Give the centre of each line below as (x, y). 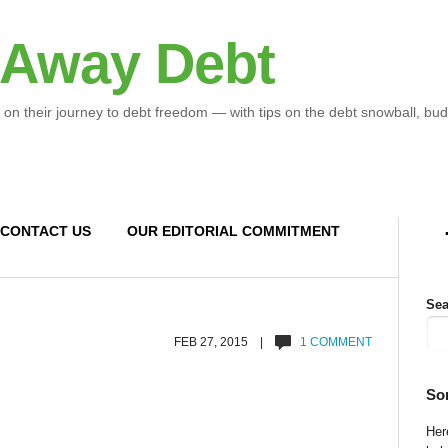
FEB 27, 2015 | (225, 342)
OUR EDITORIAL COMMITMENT (233, 231)
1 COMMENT (336, 342)
